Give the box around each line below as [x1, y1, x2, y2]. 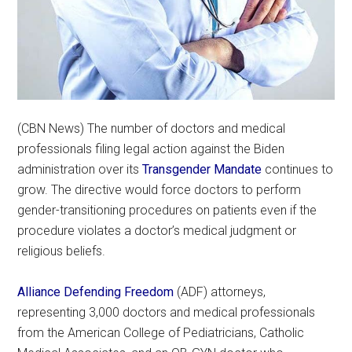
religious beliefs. [17, 243, 106, 258]
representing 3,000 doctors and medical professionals [17, 304, 316, 320]
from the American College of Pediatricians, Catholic [17, 324, 305, 340]
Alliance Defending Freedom [17, 284, 174, 299]
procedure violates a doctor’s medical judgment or [17, 222, 297, 238]
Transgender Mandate [142, 161, 262, 177]
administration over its [17, 161, 143, 177]
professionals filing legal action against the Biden [17, 141, 285, 156]
